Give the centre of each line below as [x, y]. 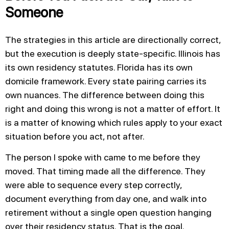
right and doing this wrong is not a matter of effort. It [113, 108]
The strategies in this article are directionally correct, [113, 39]
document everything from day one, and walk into [106, 199]
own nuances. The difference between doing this [105, 95]
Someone [34, 13]
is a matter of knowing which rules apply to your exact [114, 122]
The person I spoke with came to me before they [103, 157]
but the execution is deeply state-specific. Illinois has [113, 53]
